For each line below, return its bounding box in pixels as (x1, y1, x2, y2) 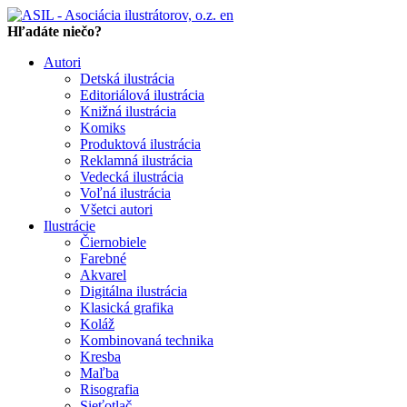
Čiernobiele (80, 234, 146, 250)
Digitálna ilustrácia (80, 283, 187, 299)
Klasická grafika (80, 300, 174, 315)
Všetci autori (80, 202, 153, 217)
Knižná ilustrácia (80, 104, 176, 119)
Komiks (80, 120, 125, 135)
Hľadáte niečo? (7, 24, 102, 39)
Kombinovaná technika (80, 333, 213, 348)
